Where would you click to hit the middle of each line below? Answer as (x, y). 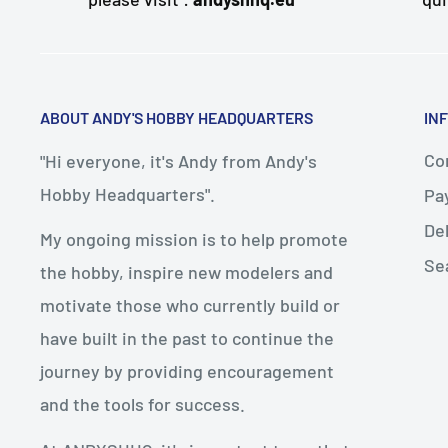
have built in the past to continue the (187, 338)
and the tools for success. (142, 404)
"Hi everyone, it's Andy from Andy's (178, 160)
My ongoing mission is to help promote (194, 239)
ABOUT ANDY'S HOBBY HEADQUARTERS (176, 118)
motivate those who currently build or (190, 305)
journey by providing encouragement (187, 371)
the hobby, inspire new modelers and (186, 272)
